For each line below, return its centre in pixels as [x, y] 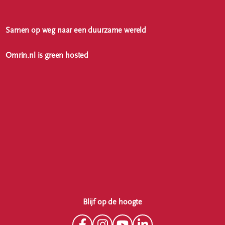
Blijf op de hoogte [113, 202]
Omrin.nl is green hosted [47, 55]
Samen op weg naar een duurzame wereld [76, 30]
